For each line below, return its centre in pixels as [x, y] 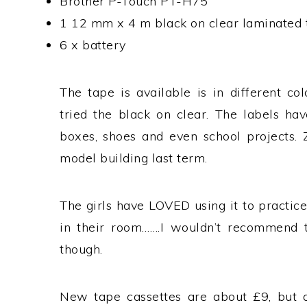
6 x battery [93, 45]
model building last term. [134, 158]
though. [81, 249]
